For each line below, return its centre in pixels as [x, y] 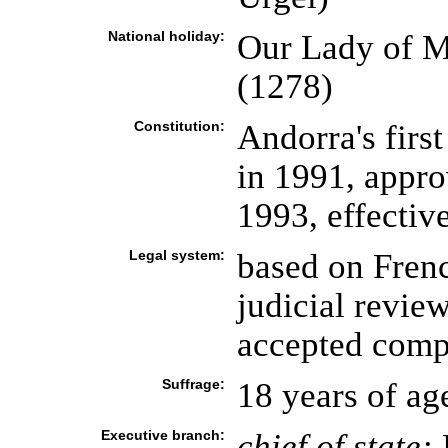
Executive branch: [162, 435]
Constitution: [179, 126]
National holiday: [166, 36]
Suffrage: [193, 384]
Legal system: [176, 255]
